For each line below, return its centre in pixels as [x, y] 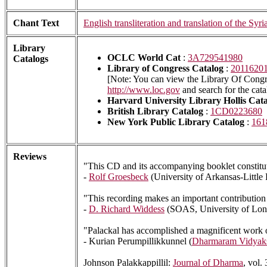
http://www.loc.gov [144, 90]
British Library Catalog [155, 111]
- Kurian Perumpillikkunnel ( [138, 241]
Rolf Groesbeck [119, 177]
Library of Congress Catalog [165, 69]
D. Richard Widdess [127, 209]
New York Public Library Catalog [176, 122]
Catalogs [31, 59]
